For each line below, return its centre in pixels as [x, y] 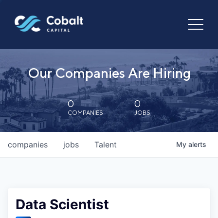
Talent [106, 145]
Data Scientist [62, 204]
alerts [197, 144]
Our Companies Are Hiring [109, 73]
